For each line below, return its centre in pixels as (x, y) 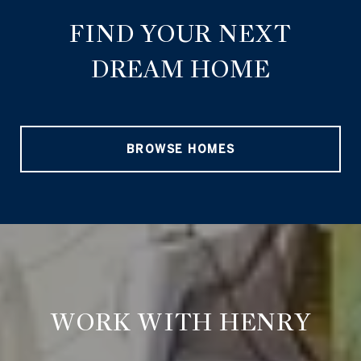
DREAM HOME (180, 69)
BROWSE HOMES (180, 149)
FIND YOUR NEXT (180, 33)
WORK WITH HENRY (180, 322)
